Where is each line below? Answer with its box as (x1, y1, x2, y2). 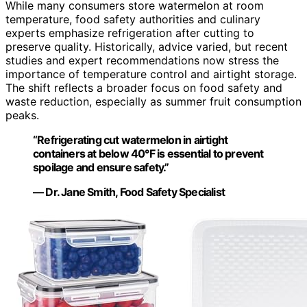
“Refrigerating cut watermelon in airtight (33, 133, 228, 147)
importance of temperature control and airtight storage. (5, 67, 297, 82)
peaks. (5, 108, 39, 123)
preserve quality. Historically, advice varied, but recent (5, 40, 288, 54)
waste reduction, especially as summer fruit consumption (5, 95, 302, 109)
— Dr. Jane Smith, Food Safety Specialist (33, 185, 225, 199)
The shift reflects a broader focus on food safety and (5, 81, 282, 95)
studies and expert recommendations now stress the (5, 53, 279, 68)
